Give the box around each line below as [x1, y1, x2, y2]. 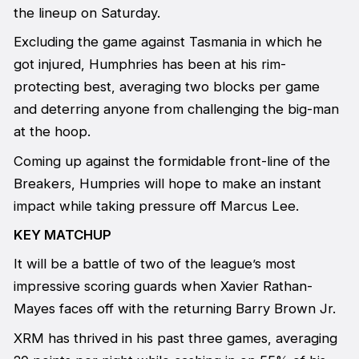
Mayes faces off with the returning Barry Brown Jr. [13, 301, 336, 317]
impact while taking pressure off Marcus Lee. [13, 197, 299, 214]
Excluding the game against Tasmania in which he [13, 34, 322, 50]
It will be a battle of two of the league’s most [13, 256, 296, 272]
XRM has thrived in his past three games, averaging [13, 329, 337, 346]
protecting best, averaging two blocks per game [13, 79, 320, 95]
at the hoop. [13, 123, 91, 140]
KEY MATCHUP [13, 226, 111, 243]
